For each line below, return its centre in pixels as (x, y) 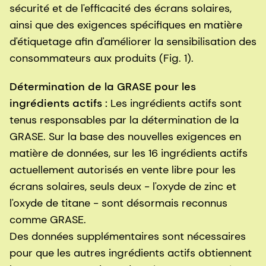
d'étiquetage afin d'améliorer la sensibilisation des (133, 42)
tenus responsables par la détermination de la (124, 120)
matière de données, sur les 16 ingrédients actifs (129, 153)
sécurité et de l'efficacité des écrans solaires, (121, 9)
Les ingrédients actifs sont (175, 104)
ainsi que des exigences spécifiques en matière (126, 25)
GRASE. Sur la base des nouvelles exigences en (125, 137)
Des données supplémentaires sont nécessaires (128, 237)
